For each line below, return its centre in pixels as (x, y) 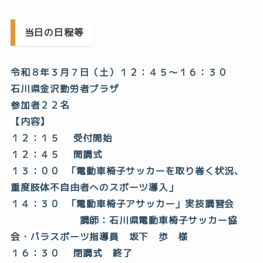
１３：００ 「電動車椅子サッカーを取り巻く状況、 (127, 171)
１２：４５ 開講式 (56, 155)
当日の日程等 (54, 33)
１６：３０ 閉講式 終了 (71, 253)
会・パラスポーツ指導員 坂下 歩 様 (99, 237)
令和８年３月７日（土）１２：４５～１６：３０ (119, 73)
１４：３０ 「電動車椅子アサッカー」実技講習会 (127, 204)
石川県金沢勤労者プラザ (65, 89)
